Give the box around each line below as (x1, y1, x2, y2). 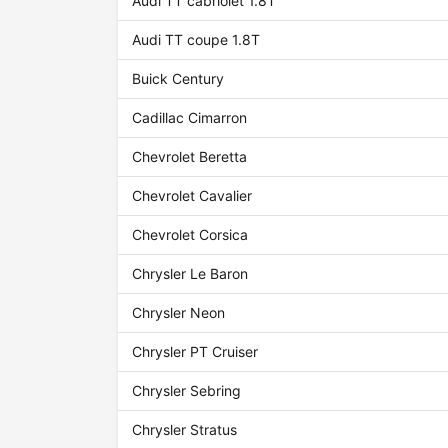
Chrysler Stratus (132, 421, 238, 439)
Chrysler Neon (132, 304, 226, 322)
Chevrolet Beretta (132, 148, 248, 166)
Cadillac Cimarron (132, 109, 248, 127)
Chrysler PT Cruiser (132, 343, 259, 361)
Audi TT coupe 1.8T (132, 31, 261, 49)
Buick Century (132, 70, 225, 88)
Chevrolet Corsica (132, 226, 249, 244)
